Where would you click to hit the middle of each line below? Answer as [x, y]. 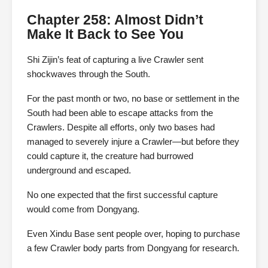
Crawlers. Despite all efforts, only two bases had [121, 127]
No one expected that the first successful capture [122, 195]
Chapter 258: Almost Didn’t [115, 20]
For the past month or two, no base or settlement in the [133, 99]
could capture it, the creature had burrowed [110, 156]
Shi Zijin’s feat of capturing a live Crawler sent [115, 60]
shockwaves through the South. [89, 74]
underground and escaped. [79, 170]
